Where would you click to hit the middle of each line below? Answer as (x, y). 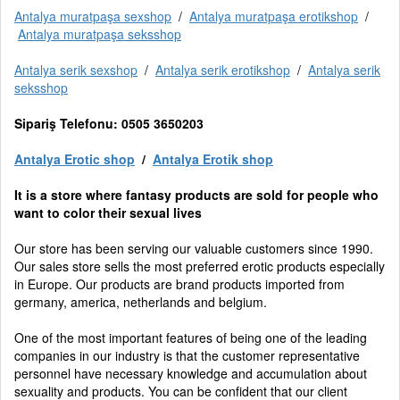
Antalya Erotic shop (75, 159)
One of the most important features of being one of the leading (191, 337)
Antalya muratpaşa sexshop (93, 16)
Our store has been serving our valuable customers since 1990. (194, 248)
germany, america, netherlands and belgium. (141, 302)
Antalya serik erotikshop (223, 70)
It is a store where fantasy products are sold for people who (196, 195)
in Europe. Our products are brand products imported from (179, 284)
